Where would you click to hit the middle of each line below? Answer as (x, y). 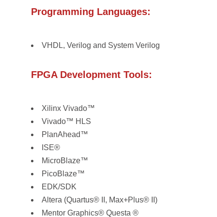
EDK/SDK (59, 187)
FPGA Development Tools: (92, 75)
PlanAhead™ (65, 134)
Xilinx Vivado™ (68, 108)
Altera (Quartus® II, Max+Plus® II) (100, 200)
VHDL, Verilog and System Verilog (101, 45)
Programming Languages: (91, 12)
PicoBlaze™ (63, 174)
